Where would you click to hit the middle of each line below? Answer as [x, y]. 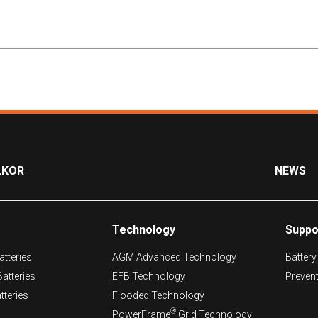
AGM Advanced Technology [174, 257]
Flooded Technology [158, 295]
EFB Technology [148, 276]
